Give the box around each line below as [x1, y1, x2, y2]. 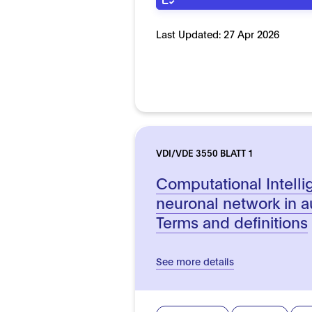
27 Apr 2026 [224, 26, 280, 40]
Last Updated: [156, 26, 224, 40]
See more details [156, 253, 235, 267]
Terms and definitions [156, 210, 309, 232]
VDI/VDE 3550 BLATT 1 [156, 146, 254, 159]
